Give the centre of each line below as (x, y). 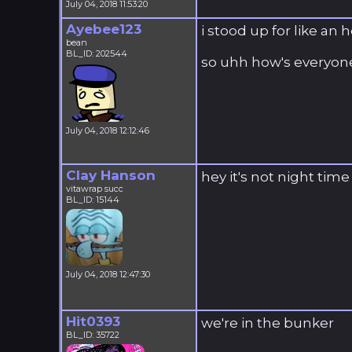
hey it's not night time (275, 177)
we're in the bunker (267, 323)
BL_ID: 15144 (92, 200)
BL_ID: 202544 (96, 53)
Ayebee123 (103, 29)
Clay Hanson (110, 175)
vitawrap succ (94, 189)
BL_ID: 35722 (92, 335)
